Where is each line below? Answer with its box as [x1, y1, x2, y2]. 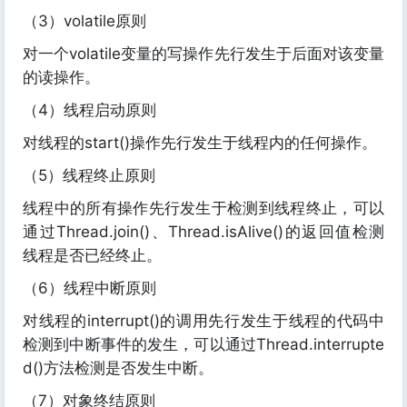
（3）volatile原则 [23, 12, 146, 31]
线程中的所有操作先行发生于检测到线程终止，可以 [23, 199, 384, 218]
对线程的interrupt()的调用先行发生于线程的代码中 [23, 312, 384, 331]
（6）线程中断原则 [23, 279, 156, 298]
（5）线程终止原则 [23, 166, 155, 185]
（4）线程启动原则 [23, 101, 156, 120]
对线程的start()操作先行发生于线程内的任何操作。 [23, 134, 377, 153]
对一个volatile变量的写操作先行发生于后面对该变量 [23, 45, 384, 64]
